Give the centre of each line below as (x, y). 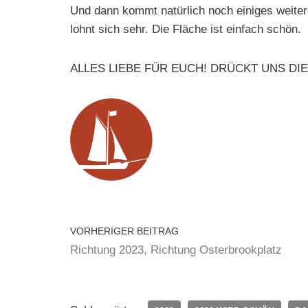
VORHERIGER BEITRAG (124, 231)
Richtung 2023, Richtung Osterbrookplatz (176, 250)
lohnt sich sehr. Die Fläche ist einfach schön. (186, 29)
